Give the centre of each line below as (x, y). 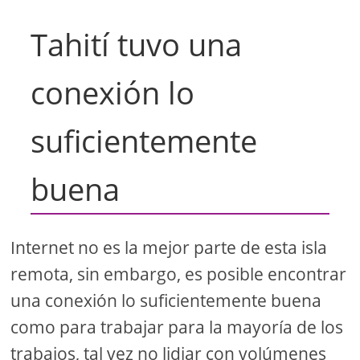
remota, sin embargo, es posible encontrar (179, 274)
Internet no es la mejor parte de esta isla (169, 247)
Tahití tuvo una (137, 44)
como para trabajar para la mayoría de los (177, 327)
